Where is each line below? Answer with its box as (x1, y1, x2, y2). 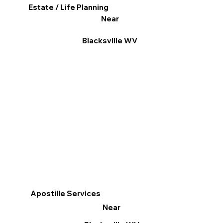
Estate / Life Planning (28, 2, 109, 12)
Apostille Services (30, 189, 101, 199)
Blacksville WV (82, 36, 138, 46)
